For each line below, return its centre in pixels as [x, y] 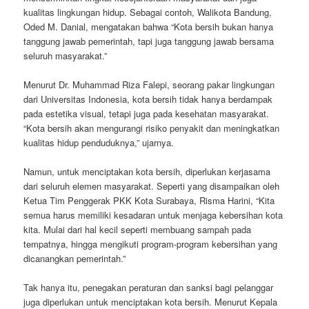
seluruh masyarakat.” [66, 56]
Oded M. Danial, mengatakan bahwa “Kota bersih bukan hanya [149, 27]
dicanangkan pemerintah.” [75, 259]
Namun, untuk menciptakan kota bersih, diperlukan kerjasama [147, 172]
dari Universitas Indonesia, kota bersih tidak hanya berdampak [148, 99]
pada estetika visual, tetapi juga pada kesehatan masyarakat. [147, 114]
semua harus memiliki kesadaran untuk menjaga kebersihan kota [153, 215]
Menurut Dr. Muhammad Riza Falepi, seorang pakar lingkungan [149, 85]
